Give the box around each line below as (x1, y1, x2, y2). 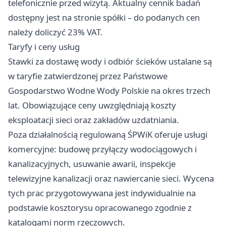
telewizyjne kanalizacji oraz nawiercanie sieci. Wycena (8, 173, 214, 185)
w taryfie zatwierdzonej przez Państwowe (8, 70, 167, 82)
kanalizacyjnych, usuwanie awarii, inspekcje (8, 158, 176, 170)
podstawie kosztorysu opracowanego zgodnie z (8, 202, 192, 214)
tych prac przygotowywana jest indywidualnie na (8, 187, 196, 199)
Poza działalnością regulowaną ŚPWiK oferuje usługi (8, 129, 207, 141)
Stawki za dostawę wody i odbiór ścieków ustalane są (8, 55, 212, 68)
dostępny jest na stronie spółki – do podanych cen (8, 12, 200, 24)
